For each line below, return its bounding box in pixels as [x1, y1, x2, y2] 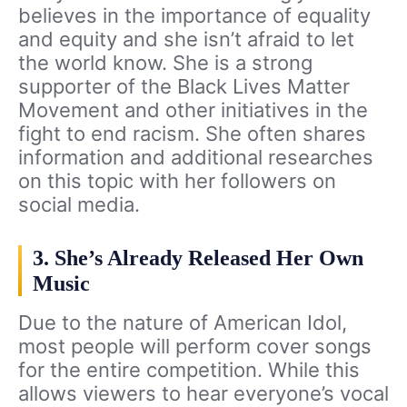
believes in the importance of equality [18, 4, 371, 28]
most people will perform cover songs [18, 334, 372, 359]
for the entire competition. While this [18, 358, 360, 382]
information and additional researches [18, 145, 373, 170]
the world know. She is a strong [18, 51, 313, 75]
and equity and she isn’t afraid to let [18, 27, 354, 52]
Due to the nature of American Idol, [18, 311, 347, 335]
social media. [18, 193, 140, 217]
